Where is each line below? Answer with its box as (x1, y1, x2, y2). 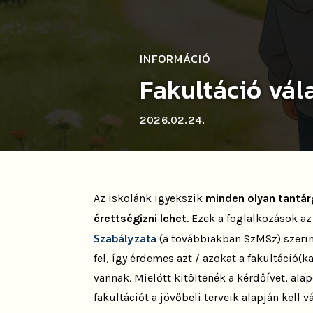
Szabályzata (94, 230, 157, 247)
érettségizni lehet (94, 212, 187, 226)
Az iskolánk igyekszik (94, 191, 206, 205)
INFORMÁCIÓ (140, 50, 210, 67)
